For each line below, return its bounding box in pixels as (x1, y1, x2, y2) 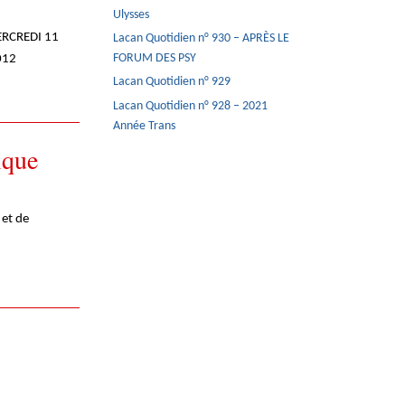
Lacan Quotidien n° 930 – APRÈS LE (113, 32, 290, 46)
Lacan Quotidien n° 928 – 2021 (113, 99, 268, 113)
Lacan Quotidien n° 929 (113, 75, 231, 89)
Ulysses (113, 8, 150, 23)
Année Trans (113, 118, 176, 133)
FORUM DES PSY (113, 52, 197, 66)
